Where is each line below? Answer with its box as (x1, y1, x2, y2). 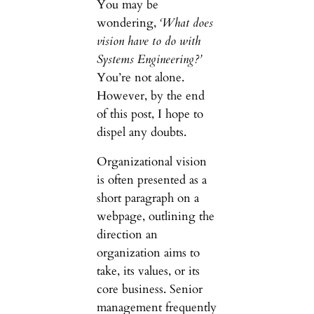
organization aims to (96, 245, 200, 261)
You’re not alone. (96, 69, 184, 86)
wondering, (96, 14, 160, 31)
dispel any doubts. (96, 123, 186, 140)
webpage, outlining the (96, 208, 214, 225)
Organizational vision (96, 153, 207, 170)
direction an (96, 226, 158, 243)
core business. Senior (96, 281, 203, 298)
